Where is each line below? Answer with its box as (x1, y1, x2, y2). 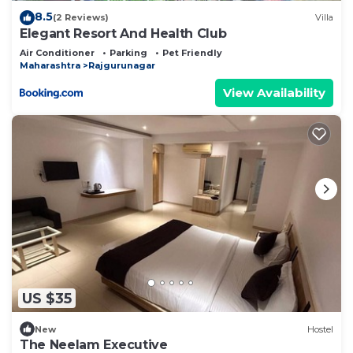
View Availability (223, 84, 325, 100)
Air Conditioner (20, 46, 95, 58)
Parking (110, 46, 147, 58)
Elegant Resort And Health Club (20, 25, 227, 41)
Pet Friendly (162, 46, 222, 58)
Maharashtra (20, 59, 80, 71)
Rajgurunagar (88, 59, 155, 71)
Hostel (307, 323, 333, 335)
